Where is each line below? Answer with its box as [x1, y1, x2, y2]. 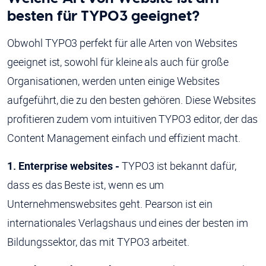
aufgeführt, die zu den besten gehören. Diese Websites [7, 93, 256, 107]
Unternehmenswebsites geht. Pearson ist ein [7, 197, 213, 211]
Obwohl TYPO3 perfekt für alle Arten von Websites [7, 36, 237, 50]
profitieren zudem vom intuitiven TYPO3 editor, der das [7, 112, 258, 126]
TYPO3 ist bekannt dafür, [119, 159, 236, 173]
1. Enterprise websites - [7, 159, 119, 173]
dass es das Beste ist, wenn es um [7, 178, 164, 192]
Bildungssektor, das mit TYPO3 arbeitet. [7, 235, 190, 249]
